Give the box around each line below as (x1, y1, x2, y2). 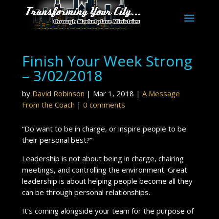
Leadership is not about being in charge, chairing (22, 153, 184, 163)
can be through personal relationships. (22, 187, 150, 197)
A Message (142, 88, 180, 98)
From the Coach (22, 100, 75, 109)
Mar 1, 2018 (92, 88, 134, 98)
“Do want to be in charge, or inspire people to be (22, 124, 186, 133)
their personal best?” (22, 135, 92, 145)
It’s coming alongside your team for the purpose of (22, 206, 194, 216)
